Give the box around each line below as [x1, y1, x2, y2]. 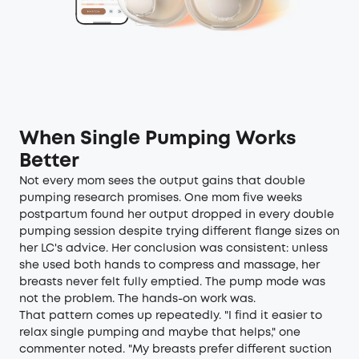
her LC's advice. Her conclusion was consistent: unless [19, 244, 328, 253]
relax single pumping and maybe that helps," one [19, 328, 301, 337]
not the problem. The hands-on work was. [19, 294, 256, 304]
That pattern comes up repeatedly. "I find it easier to [19, 311, 322, 321]
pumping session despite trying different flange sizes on [19, 227, 340, 236]
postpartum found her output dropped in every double [19, 210, 334, 220]
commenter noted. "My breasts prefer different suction [19, 345, 332, 354]
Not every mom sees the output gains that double [19, 176, 305, 186]
